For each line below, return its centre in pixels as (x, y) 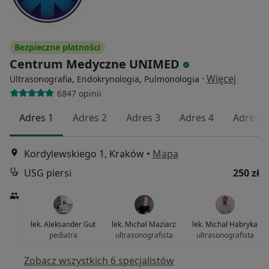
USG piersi (48, 173)
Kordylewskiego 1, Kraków (84, 153)
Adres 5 (250, 118)
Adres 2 (90, 118)
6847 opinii (79, 93)
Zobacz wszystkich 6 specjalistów (99, 260)
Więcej (221, 79)
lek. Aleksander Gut (63, 224)
